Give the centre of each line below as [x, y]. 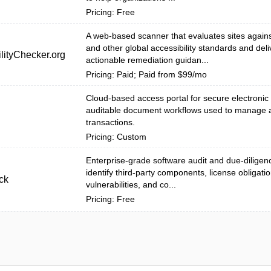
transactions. [110, 122]
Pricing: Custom [116, 137]
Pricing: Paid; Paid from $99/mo [146, 74]
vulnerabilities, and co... [131, 184]
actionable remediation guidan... [147, 60]
